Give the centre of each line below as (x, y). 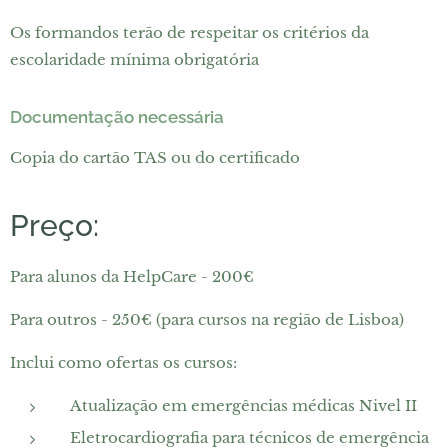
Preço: (54, 225)
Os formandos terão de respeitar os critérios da (189, 32)
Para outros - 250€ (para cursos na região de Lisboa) (207, 319)
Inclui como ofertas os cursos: (123, 362)
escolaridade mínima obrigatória (134, 59)
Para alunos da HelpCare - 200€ (132, 276)
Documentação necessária (117, 117)
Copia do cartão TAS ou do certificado (155, 157)
